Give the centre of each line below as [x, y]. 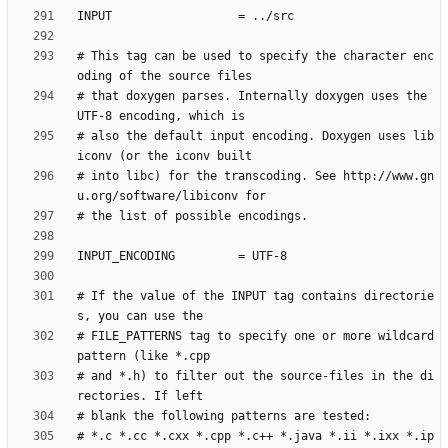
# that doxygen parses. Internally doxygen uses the [252, 96]
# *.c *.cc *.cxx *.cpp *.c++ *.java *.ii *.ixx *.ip [255, 436]
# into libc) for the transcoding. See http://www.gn [255, 176]
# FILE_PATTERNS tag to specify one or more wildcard [255, 336]
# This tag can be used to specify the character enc [255, 56]
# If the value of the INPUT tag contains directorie [255, 296]
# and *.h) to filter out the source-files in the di [255, 376]
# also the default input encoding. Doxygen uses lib [255, 136]
